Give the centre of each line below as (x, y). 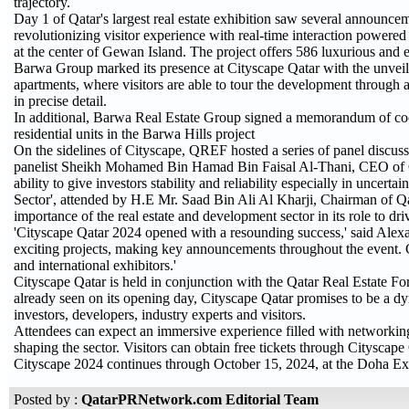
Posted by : (47, 399)
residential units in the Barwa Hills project (134, 134)
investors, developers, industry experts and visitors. (160, 315)
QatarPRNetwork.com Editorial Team (200, 399)
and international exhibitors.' (95, 266)
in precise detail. (60, 101)
